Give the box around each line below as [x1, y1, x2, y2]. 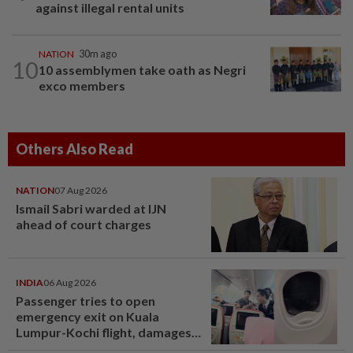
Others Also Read [16, 140, 133, 158]
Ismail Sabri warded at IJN [16, 201, 166, 217]
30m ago [79, 48, 117, 61]
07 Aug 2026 [54, 184, 107, 197]
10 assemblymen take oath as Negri [39, 62, 246, 78]
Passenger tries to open [16, 293, 155, 309]
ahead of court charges [16, 217, 151, 232]
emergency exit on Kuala [16, 309, 159, 325]
